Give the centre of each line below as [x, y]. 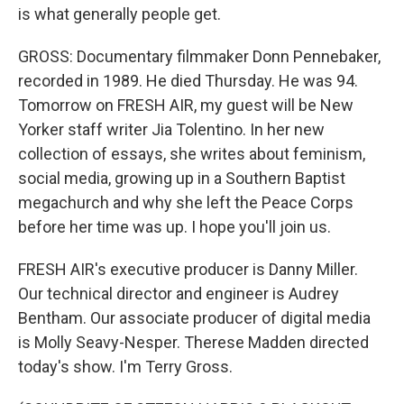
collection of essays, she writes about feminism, [192, 154]
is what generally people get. [119, 14]
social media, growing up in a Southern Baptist [182, 178]
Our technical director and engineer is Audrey [179, 294]
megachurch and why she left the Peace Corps [186, 202]
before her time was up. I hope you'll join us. [174, 227]
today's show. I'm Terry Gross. [125, 367]
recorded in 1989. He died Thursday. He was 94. [188, 81]
